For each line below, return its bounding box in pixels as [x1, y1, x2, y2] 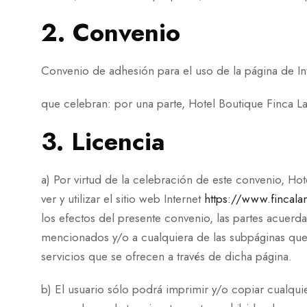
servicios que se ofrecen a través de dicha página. [41, 248, 292, 265]
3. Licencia [41, 123, 165, 160]
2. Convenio [41, 14, 180, 51]
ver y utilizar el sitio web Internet [41, 191, 204, 207]
